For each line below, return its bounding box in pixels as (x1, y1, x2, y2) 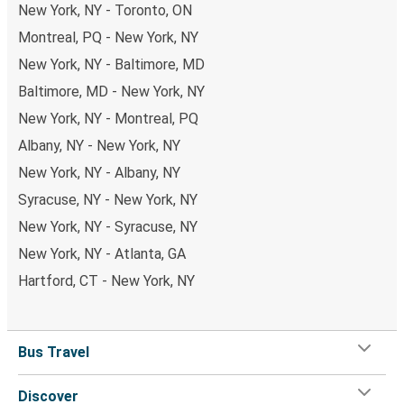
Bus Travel (18, 343, 89, 361)
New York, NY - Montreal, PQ (18, 109, 198, 127)
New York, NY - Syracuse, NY (18, 217, 197, 235)
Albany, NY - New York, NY (18, 136, 180, 154)
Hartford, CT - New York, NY (18, 271, 195, 289)
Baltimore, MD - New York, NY (18, 82, 205, 100)
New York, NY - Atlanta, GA (18, 244, 186, 262)
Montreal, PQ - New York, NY (18, 28, 198, 46)
